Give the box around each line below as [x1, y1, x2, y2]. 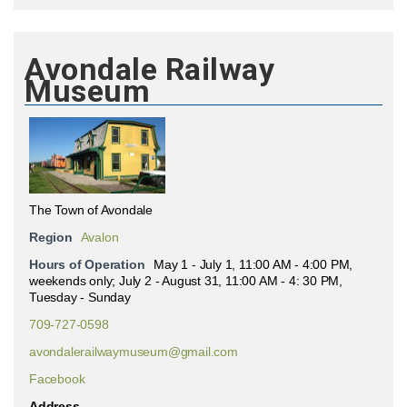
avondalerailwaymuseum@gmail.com [29, 344, 238, 359]
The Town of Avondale [29, 203, 153, 217]
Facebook [29, 372, 85, 386]
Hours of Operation [29, 257, 145, 272]
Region [29, 230, 73, 244]
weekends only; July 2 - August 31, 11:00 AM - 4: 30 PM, [29, 273, 342, 288]
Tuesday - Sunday [29, 290, 131, 304]
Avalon [80, 230, 119, 244]
